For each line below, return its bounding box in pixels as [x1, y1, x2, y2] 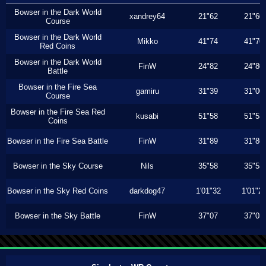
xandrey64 [129, 12, 165, 21]
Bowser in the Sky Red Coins [7, 186, 108, 195]
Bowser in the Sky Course [12, 161, 103, 170]
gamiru [135, 87, 159, 96]
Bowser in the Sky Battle [15, 211, 100, 220]
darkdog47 [129, 186, 165, 195]
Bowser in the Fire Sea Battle [7, 137, 108, 145]
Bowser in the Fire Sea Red [10, 107, 105, 116]
